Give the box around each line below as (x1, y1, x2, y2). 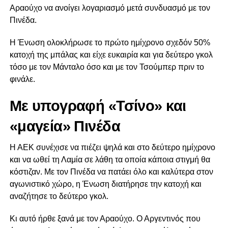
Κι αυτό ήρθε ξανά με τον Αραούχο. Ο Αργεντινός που (9, 214, 201, 223)
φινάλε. (9, 75, 35, 84)
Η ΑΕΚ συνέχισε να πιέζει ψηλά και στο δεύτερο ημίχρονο (9, 143, 215, 152)
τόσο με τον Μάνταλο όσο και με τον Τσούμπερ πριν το (9, 63, 204, 72)
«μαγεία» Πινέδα (9, 118, 121, 135)
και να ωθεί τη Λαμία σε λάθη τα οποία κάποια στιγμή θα (9, 155, 210, 164)
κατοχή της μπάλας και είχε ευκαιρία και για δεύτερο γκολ (9, 50, 213, 60)
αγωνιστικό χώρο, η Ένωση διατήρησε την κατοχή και (9, 180, 202, 189)
